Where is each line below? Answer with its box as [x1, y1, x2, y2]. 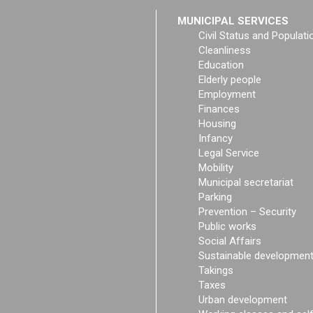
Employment [198, 88, 256, 101]
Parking [198, 191, 232, 203]
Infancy [198, 132, 233, 145]
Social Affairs [198, 235, 261, 247]
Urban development [198, 293, 287, 306]
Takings [198, 264, 233, 277]
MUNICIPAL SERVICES [177, 15, 289, 27]
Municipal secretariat [198, 176, 293, 189]
